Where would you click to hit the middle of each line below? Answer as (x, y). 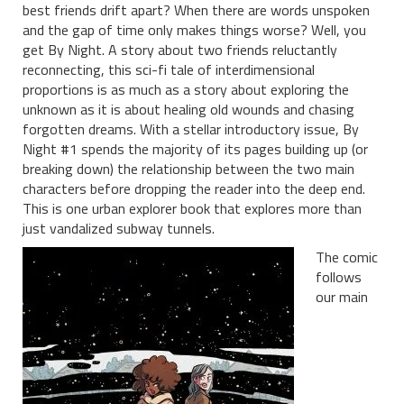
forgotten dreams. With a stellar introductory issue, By (191, 129)
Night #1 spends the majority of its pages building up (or (195, 148)
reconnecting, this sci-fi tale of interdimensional (169, 69)
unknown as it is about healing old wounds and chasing (188, 109)
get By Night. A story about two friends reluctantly (180, 49)
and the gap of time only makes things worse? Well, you (194, 29)
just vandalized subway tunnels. (119, 228)
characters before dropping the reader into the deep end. (194, 188)
